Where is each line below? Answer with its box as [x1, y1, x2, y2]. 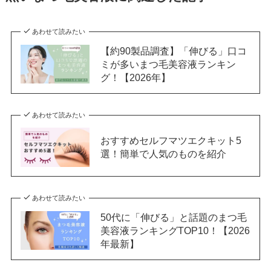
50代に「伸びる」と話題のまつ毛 [100, 212, 247, 223]
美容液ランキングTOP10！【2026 [100, 225, 250, 237]
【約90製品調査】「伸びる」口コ [100, 45, 247, 56]
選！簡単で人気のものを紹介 [100, 148, 226, 160]
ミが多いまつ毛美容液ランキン [100, 58, 236, 70]
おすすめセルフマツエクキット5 [100, 135, 241, 146]
